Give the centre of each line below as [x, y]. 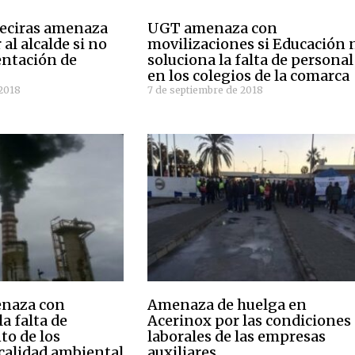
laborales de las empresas [237, 337]
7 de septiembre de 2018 [206, 90]
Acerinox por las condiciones [250, 321]
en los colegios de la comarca [249, 76]
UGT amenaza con [213, 29]
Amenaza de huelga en [227, 305]
